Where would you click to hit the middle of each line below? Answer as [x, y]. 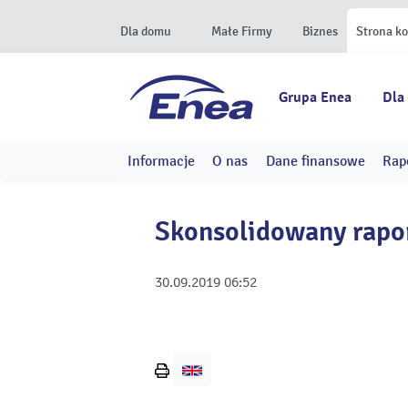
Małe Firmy [242, 31]
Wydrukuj [192, 385]
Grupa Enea [315, 97]
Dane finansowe [315, 161]
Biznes [320, 31]
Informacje [161, 161]
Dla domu [146, 31]
